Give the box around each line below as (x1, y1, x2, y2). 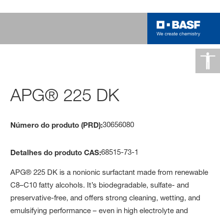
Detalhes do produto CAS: (10, 147, 102, 157)
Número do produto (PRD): (10, 120, 103, 129)
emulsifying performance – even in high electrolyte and (10, 205, 189, 215)
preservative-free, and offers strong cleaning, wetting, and (10, 192, 201, 202)
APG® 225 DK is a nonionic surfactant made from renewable (10, 167, 209, 177)
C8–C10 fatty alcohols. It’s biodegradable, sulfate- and (10, 180, 190, 190)
